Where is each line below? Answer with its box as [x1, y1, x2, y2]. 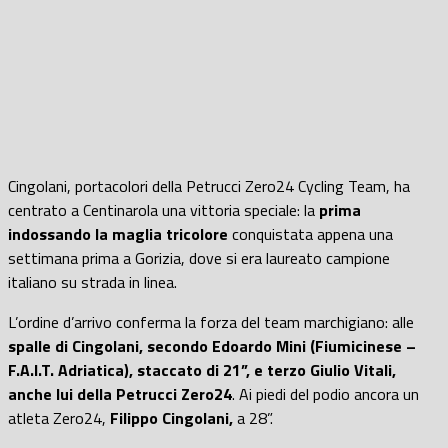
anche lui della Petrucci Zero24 [8, 381, 232, 406]
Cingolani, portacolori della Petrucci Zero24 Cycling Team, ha [8, 173, 410, 198]
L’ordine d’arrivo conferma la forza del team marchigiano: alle [8, 309, 414, 334]
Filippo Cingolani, [106, 405, 233, 430]
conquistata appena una [228, 221, 393, 246]
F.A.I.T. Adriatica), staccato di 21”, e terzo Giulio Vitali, [8, 357, 396, 382]
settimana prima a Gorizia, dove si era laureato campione [8, 245, 390, 270]
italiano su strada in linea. [8, 269, 177, 294]
